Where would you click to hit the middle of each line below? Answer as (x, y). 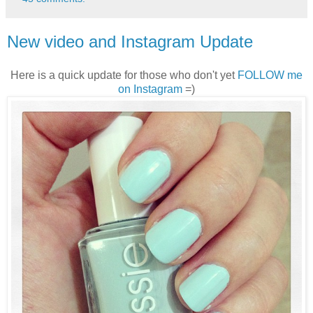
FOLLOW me (270, 75)
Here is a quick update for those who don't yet (124, 75)
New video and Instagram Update (130, 42)
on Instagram (150, 89)
